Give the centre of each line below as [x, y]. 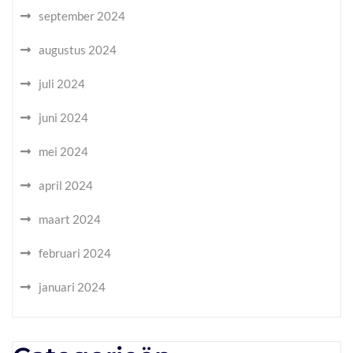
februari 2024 [75, 253]
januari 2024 [72, 287]
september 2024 [82, 16]
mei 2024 [63, 151]
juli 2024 [62, 84]
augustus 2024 [78, 50]
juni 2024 [63, 117]
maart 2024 [70, 219]
